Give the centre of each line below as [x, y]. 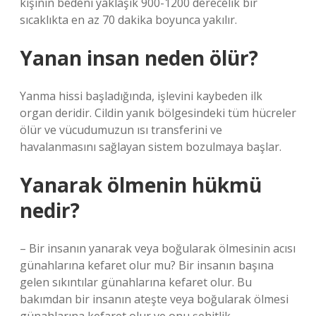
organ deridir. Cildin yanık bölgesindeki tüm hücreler [158, 113]
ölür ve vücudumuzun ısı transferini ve [121, 130]
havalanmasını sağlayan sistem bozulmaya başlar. [151, 147]
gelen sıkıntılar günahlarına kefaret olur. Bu [136, 282]
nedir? [50, 210]
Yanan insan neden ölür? [139, 58]
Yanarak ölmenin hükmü [141, 185]
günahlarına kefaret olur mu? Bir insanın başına [147, 265]
